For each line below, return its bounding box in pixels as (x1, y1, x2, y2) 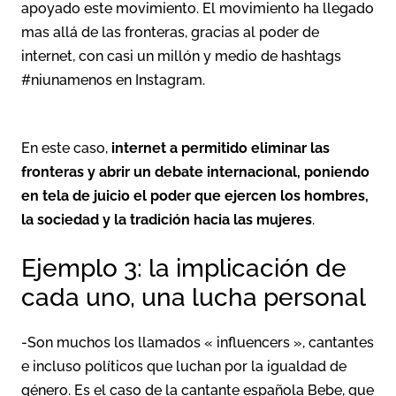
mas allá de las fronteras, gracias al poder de (21, 24, 319, 42)
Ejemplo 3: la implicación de (21, 254, 346, 284)
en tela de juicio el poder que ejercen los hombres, (21, 187, 369, 205)
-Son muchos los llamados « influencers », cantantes (21, 334, 374, 352)
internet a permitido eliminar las (111, 140, 330, 157)
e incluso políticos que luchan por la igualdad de (21, 358, 346, 376)
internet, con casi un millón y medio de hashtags (21, 48, 341, 65)
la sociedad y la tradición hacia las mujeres (21, 211, 312, 229)
